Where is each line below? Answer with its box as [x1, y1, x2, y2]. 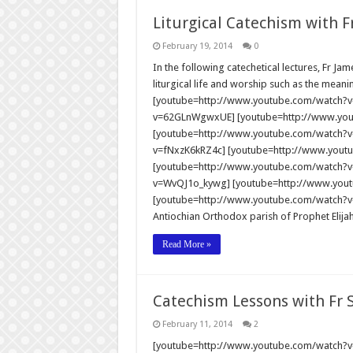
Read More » [162, 238, 211, 250]
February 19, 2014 [162, 40, 232, 51]
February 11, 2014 [162, 318, 232, 329]
